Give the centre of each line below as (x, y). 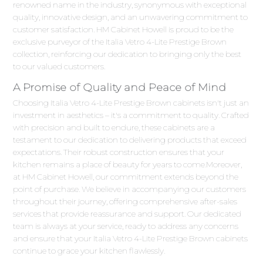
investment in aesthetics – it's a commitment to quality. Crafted (131, 115)
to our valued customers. (59, 66)
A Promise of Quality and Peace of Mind (120, 87)
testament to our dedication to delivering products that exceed (130, 139)
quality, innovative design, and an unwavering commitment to (131, 17)
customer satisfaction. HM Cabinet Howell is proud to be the (124, 29)
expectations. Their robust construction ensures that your (119, 152)
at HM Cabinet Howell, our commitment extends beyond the (126, 176)
